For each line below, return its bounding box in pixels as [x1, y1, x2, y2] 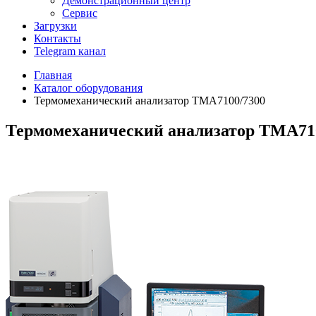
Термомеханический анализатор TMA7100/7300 [34, 95, 265, 107]
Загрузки [34, 20, 77, 32]
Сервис [62, 7, 97, 19]
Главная [34, 69, 72, 81]
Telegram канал [34, 45, 106, 57]
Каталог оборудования [34, 82, 142, 94]
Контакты [34, 32, 81, 44]
